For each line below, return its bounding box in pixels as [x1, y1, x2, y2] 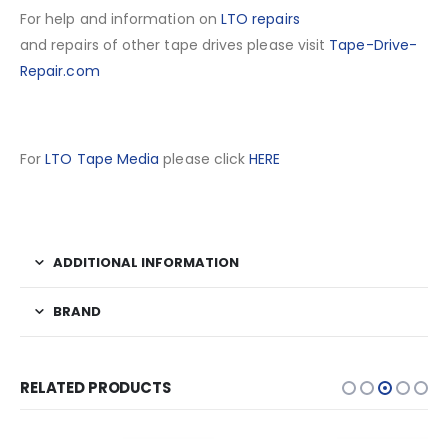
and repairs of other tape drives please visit [20, 35, 330, 56]
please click [159, 149, 250, 170]
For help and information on [20, 9, 221, 30]
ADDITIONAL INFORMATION [53, 253, 239, 273]
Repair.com [20, 61, 100, 82]
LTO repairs [220, 9, 300, 30]
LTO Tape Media [45, 149, 160, 170]
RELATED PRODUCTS [20, 377, 171, 399]
